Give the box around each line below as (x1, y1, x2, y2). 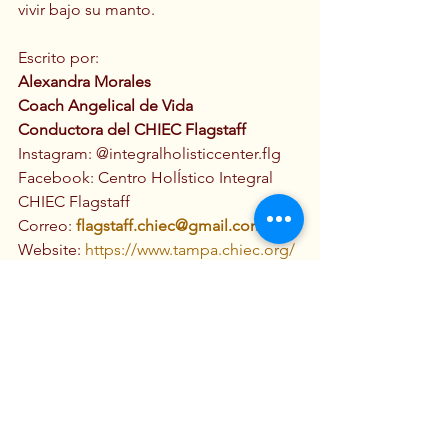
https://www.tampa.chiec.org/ (85, 239, 295, 259)
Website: (18, 239, 85, 259)
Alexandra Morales (18, 71, 151, 91)
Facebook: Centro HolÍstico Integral (18, 167, 277, 187)
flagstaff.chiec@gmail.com (76, 215, 264, 235)
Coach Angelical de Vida (18, 95, 193, 115)
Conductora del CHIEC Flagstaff (18, 119, 246, 139)
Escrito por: (18, 47, 103, 67)
